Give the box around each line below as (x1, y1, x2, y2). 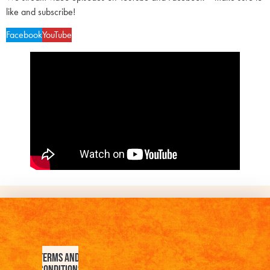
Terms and (39, 250, 80, 265)
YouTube (42, 28, 72, 41)
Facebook (6, 28, 42, 41)
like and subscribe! (6, 5, 75, 18)
